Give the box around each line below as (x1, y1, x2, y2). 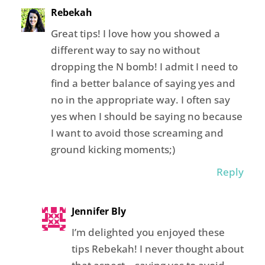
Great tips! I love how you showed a (50, 27, 220, 41)
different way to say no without (50, 43, 200, 57)
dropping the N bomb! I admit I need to (50, 60, 238, 74)
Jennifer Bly (71, 205, 126, 218)
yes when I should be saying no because (50, 109, 243, 124)
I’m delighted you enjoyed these (71, 225, 225, 240)
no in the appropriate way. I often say (50, 93, 230, 107)
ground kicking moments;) (50, 143, 175, 157)
